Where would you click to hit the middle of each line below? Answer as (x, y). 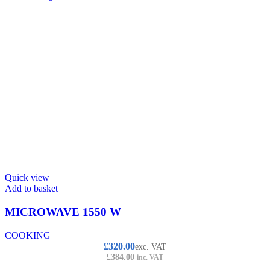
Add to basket (31, 189)
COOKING (28, 235)
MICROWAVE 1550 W (63, 212)
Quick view (27, 178)
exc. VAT (151, 246)
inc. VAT (150, 257)
